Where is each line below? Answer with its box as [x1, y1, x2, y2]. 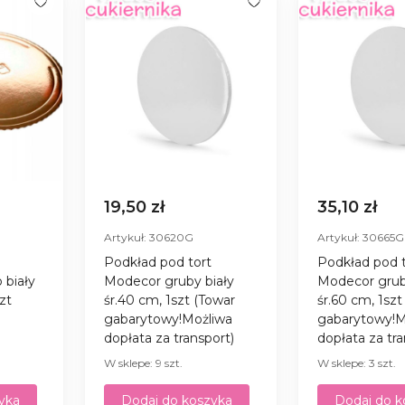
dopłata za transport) [104, 329, 235, 346]
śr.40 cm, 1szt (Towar [104, 291, 236, 308]
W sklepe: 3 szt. [317, 355, 397, 370]
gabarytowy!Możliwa [104, 310, 233, 327]
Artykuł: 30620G [104, 230, 194, 244]
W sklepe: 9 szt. [104, 355, 184, 370]
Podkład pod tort [104, 253, 212, 270]
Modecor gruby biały [104, 272, 235, 289]
